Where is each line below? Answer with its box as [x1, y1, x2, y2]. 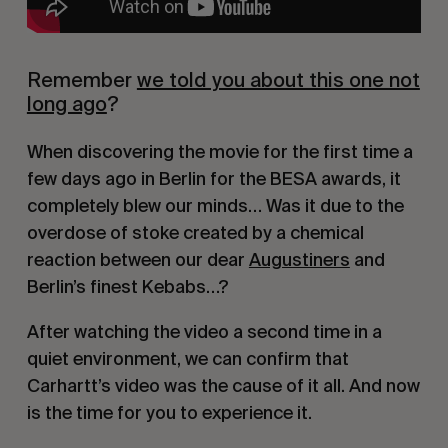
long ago [26, 91, 107, 116]
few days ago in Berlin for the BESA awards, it [26, 167, 401, 189]
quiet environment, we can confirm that [26, 347, 349, 369]
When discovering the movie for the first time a [26, 140, 413, 162]
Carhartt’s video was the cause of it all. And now [26, 374, 420, 396]
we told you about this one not [136, 67, 420, 92]
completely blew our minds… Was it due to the [26, 194, 404, 216]
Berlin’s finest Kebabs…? [26, 275, 228, 297]
